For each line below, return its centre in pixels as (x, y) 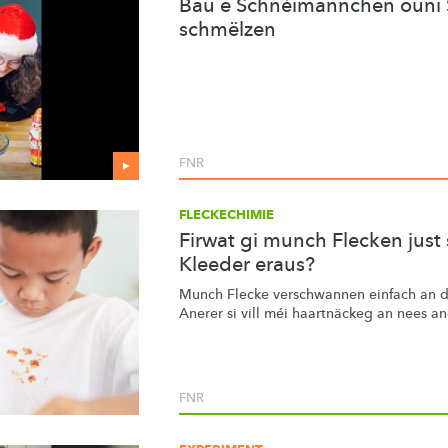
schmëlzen (227, 29)
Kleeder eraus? (247, 264)
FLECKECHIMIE (226, 215)
